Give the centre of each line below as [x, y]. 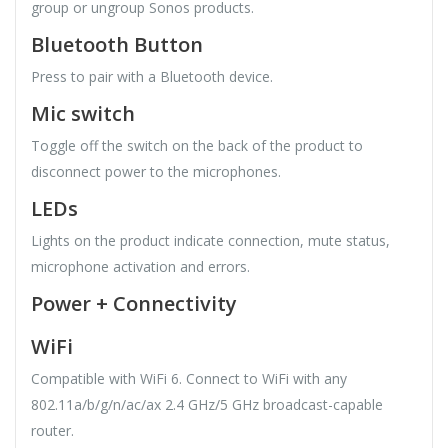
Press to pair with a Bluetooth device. [152, 77]
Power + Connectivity [134, 304]
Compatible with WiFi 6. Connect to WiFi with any [189, 379]
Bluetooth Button [117, 45]
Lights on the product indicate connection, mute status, [210, 241]
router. [52, 431]
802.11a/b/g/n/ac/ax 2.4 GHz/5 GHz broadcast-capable [207, 405]
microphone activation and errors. [140, 267]
